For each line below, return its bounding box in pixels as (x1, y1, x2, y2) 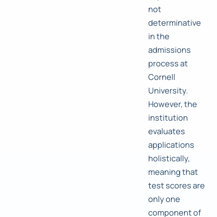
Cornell (148, 71, 175, 83)
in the (148, 31, 170, 42)
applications (148, 139, 194, 151)
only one (148, 193, 180, 205)
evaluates (148, 125, 185, 137)
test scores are (148, 180, 205, 191)
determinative (148, 17, 201, 29)
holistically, (148, 153, 190, 164)
